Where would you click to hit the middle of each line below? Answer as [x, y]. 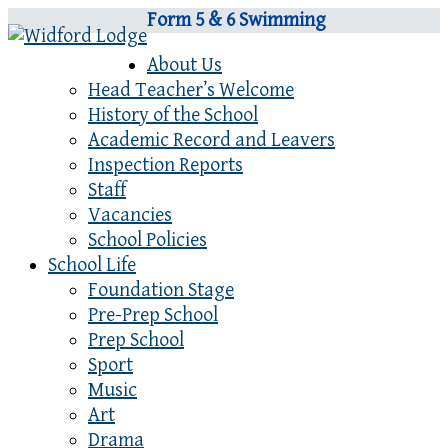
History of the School [173, 115]
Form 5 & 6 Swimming [236, 20]
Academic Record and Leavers [211, 140]
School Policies [147, 240]
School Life [92, 265]
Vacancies [130, 215]
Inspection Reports [165, 165]
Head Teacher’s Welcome [191, 90]
